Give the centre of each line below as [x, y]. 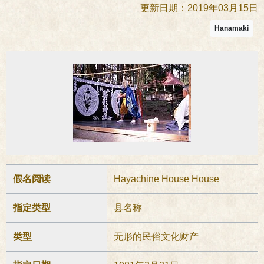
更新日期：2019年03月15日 [199, 8]
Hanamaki [232, 28]
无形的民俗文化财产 [156, 237]
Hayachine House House [166, 179]
